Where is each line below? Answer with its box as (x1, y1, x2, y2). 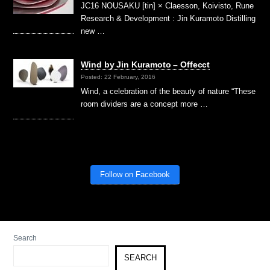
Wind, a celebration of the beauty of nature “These (81, 87, 256, 96)
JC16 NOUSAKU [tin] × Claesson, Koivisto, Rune (81, 1, 254, 11)
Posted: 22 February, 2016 (81, 73, 156, 80)
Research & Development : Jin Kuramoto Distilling (81, 14, 256, 24)
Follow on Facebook (100, 170, 170, 180)
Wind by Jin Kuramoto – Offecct (81, 60, 210, 70)
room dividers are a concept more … (81, 99, 209, 109)
